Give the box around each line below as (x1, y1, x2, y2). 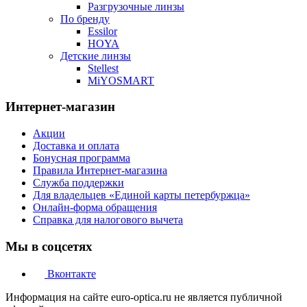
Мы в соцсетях (5, 238, 93, 254)
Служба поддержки (33, 177, 124, 188)
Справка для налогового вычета (33, 214, 183, 225)
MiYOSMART (88, 74, 154, 86)
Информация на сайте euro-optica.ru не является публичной (5, 291, 282, 304)
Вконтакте (45, 268, 96, 280)
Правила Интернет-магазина (33, 164, 167, 176)
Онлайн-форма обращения (33, 201, 157, 213)
